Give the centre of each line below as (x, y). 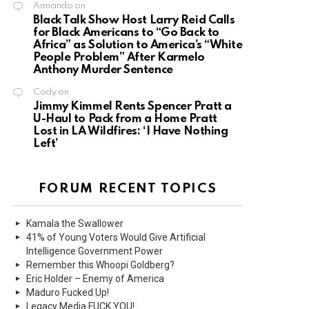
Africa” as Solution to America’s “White (138, 46)
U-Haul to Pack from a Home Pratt (125, 119)
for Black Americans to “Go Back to (126, 33)
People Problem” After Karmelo (119, 58)
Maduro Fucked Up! (68, 293)
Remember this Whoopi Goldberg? (100, 265)
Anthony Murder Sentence (103, 70)
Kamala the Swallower (75, 224)
